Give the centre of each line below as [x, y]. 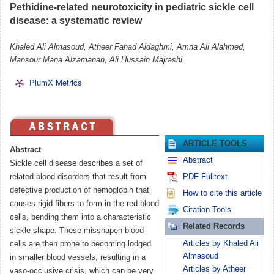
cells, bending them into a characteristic [80, 217]
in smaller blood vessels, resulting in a [78, 257]
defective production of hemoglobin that [80, 190]
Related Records [214, 226]
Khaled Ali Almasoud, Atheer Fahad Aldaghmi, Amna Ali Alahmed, [128, 47]
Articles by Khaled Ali [221, 243]
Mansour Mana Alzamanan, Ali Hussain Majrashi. [97, 60]
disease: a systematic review [76, 20]
